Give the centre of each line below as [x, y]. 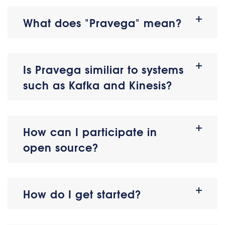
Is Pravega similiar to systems [103, 69]
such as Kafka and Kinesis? [98, 85]
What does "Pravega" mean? [103, 22]
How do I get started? [82, 194]
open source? [61, 147]
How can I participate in [90, 131]
